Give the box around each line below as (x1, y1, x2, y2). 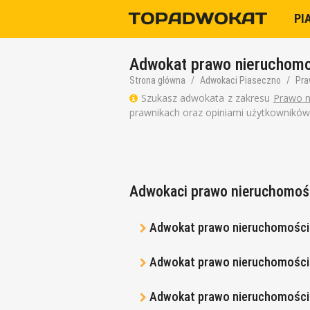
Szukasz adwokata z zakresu (138, 91, 273, 104)
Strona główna (129, 75, 185, 86)
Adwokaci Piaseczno (200, 75, 281, 86)
